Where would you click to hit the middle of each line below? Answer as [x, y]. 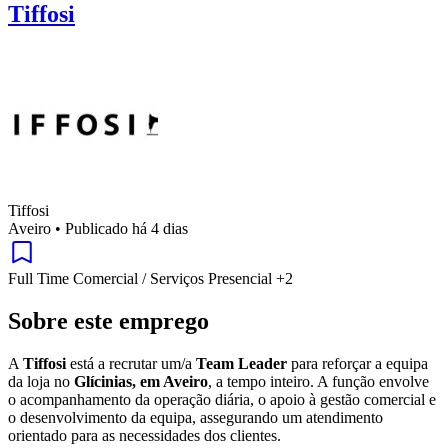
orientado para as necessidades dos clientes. [144, 435]
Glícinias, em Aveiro [141, 381]
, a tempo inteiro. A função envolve [318, 381]
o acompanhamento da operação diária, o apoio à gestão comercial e [222, 399]
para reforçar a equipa [357, 363]
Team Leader [241, 363]
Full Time [40, 278]
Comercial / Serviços [140, 278]
